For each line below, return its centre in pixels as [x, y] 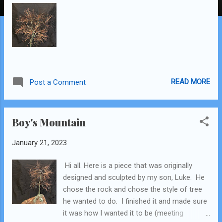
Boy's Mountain [49, 122]
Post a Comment [58, 82]
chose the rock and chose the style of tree [133, 190]
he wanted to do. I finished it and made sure [135, 201]
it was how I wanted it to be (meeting [123, 213]
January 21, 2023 [39, 142]
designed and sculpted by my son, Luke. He [134, 178]
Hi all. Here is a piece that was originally [128, 166]
